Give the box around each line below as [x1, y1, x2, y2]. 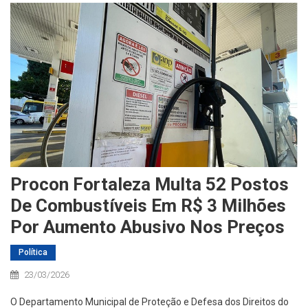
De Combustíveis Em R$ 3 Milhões [10, 195, 286, 216]
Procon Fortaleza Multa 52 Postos [10, 173, 289, 195]
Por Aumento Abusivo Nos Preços [10, 216, 285, 237]
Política [19, 247, 47, 257]
